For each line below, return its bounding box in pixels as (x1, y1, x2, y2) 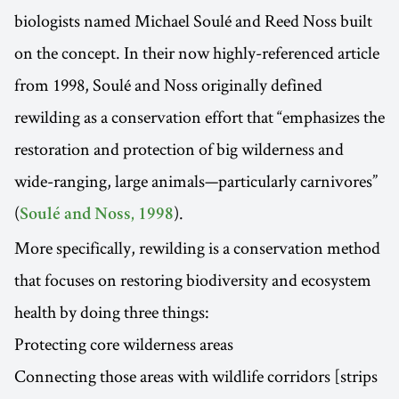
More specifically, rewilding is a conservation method (14, 236, 380, 259)
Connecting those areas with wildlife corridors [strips (14, 364, 378, 387)
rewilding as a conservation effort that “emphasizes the (14, 105, 385, 128)
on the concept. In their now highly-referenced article (14, 41, 379, 64)
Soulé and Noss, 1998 (20, 207, 174, 224)
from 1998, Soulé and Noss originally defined (14, 73, 322, 96)
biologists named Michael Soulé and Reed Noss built (14, 9, 372, 32)
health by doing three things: (14, 300, 209, 323)
